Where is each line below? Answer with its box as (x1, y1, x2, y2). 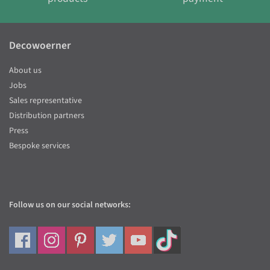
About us (9, 64, 42, 77)
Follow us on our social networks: (9, 199, 131, 212)
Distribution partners (9, 110, 84, 122)
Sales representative (9, 95, 82, 107)
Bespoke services (9, 140, 70, 152)
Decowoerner (9, 38, 71, 54)
